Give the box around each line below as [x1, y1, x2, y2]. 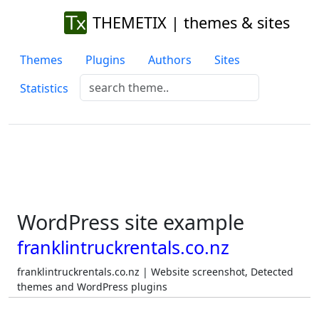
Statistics [20, 80, 68, 96]
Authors [148, 52, 192, 68]
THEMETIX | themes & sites [92, 12, 290, 33]
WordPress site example [17, 208, 244, 236]
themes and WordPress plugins [17, 280, 167, 293]
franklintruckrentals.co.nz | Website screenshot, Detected [17, 265, 293, 278]
